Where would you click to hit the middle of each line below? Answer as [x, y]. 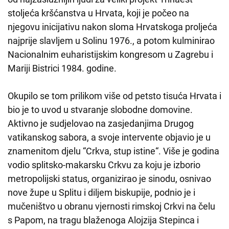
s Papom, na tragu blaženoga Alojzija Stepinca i [103, 220]
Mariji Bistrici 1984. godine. [62, 68]
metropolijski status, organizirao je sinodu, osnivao [109, 179]
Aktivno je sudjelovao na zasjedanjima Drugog [101, 124]
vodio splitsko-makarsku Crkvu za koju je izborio [104, 165]
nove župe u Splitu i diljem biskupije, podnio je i [101, 193]
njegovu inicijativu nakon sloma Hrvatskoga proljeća [112, 27]
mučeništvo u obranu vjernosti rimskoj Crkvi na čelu [111, 207]
